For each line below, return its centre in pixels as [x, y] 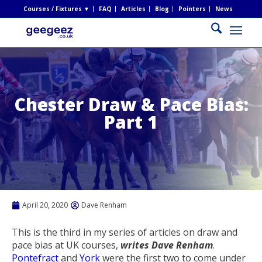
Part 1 [131, 122]
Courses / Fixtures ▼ [56, 9]
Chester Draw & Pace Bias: [131, 104]
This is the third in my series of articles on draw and [125, 232]
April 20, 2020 [45, 205]
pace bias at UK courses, [66, 245]
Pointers [192, 9]
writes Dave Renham [167, 245]
